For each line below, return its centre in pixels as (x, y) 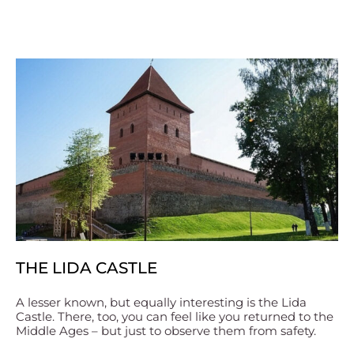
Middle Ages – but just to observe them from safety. (166, 330)
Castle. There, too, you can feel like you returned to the (175, 316)
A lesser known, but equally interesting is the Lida (161, 302)
